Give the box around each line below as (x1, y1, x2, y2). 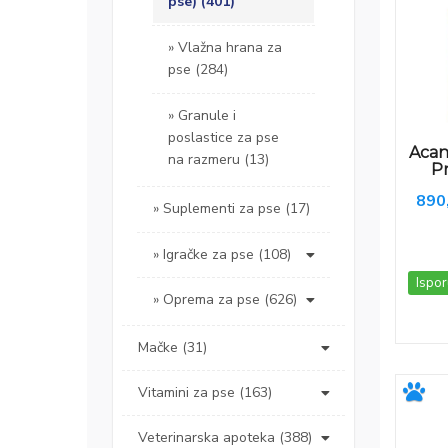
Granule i (178, 106, 236, 126)
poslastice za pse (168, 128, 279, 148)
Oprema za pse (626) (163, 290, 297, 310)
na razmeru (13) (168, 150, 269, 170)
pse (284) (168, 60, 228, 80)
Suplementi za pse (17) (163, 199, 310, 219)
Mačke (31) (138, 338, 207, 358)
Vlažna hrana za (178, 38, 282, 58)
